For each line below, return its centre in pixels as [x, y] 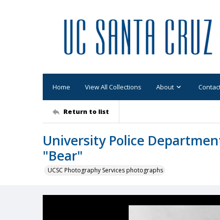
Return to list [86, 111]
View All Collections [113, 87]
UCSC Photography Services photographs [105, 170]
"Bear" [63, 156]
